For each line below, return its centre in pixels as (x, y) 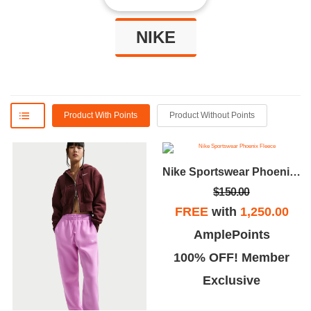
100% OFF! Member (232, 258)
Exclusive (232, 281)
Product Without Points (212, 116)
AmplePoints (232, 235)
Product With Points (101, 116)
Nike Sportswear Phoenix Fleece (295, 172)
